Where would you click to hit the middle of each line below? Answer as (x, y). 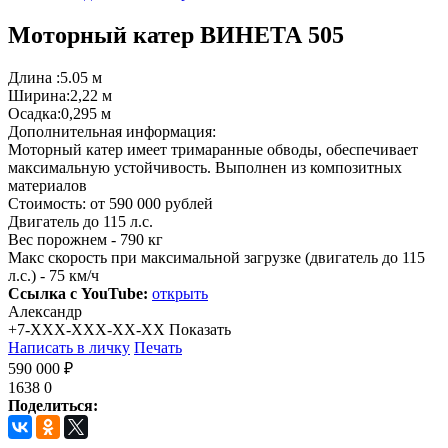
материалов (47, 185)
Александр (45, 311)
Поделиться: (53, 405)
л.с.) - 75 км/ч (53, 275)
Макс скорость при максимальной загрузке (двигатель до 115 (216, 257)
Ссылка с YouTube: (78, 293)
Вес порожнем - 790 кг (85, 239)
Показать (200, 329)
